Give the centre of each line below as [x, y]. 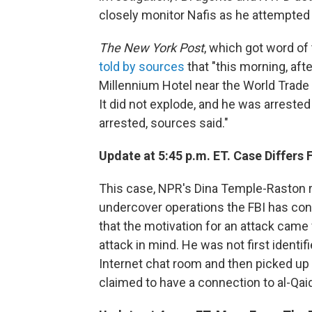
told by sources [142, 66]
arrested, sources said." [164, 123]
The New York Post [151, 47]
